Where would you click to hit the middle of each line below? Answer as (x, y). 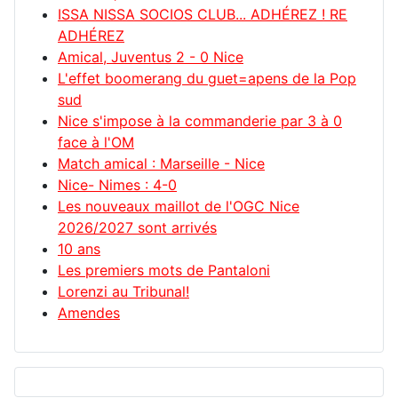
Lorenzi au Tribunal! (123, 292)
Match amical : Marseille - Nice (161, 164)
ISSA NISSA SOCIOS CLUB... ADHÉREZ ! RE (203, 15)
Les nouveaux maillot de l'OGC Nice (179, 207)
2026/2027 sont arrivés (137, 228)
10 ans (79, 249)
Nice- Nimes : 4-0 (117, 185)
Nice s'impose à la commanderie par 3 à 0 (200, 121)
